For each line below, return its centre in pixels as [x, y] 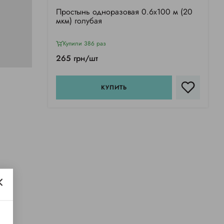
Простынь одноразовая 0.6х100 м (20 [124, 12]
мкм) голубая [79, 21]
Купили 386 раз [84, 44]
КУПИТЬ [114, 88]
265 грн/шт [77, 58]
